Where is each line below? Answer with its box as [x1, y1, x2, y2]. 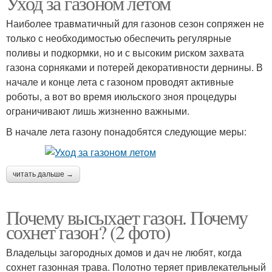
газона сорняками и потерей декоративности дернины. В [6, 60, 263, 74]
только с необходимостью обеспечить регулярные [6, 31, 231, 45]
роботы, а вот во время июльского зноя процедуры [6, 89, 237, 103]
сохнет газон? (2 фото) [6, 219, 171, 245]
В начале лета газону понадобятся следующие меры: [6, 124, 246, 138]
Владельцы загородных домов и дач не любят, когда [6, 245, 242, 259]
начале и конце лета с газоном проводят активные [6, 75, 234, 89]
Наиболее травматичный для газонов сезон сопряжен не [6, 16, 264, 30]
